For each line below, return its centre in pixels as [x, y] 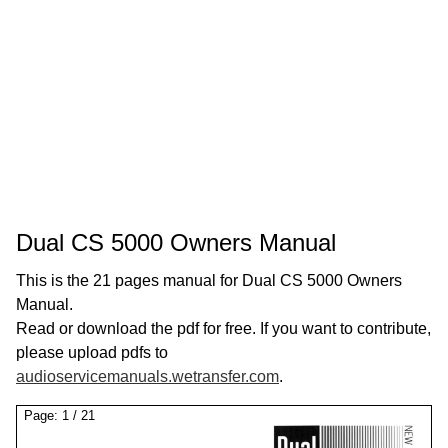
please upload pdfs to [92, 352]
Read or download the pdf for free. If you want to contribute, [223, 328]
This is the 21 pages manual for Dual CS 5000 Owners [209, 280]
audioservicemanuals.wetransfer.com [147, 376]
